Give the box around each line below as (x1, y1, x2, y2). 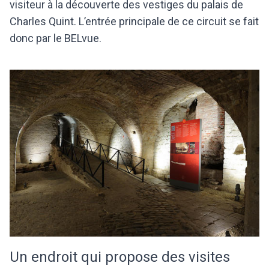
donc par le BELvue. (10, 32, 104, 45)
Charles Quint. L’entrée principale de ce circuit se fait (10, 15, 259, 28)
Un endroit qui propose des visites (10, 249, 230, 266)
